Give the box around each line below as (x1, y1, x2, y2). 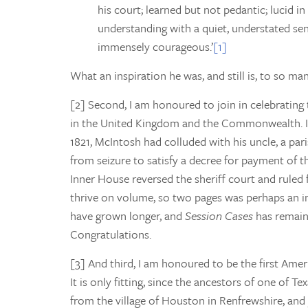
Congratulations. (70, 225, 151, 243)
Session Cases (185, 206, 256, 224)
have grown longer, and (70, 206, 185, 224)
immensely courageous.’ (98, 37, 213, 55)
